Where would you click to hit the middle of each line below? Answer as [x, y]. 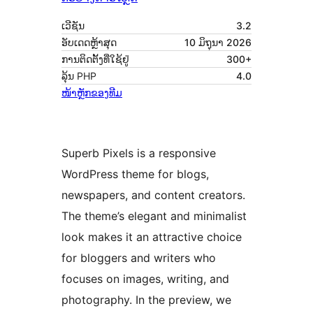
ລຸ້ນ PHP [79, 76]
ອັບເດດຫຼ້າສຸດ [89, 43]
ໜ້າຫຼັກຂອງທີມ [92, 93]
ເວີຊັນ [73, 26]
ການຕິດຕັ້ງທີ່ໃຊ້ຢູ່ [95, 59]
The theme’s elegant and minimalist [154, 216]
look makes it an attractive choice [152, 237]
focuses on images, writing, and [145, 279]
